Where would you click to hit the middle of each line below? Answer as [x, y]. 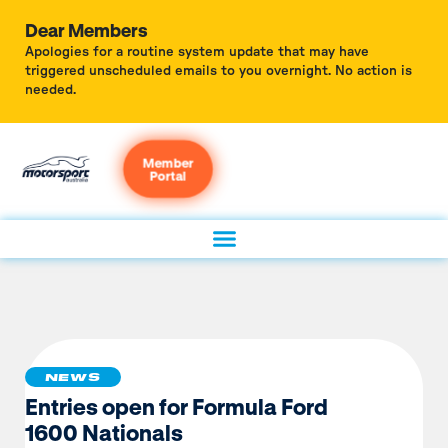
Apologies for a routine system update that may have [197, 53]
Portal [168, 175]
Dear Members [86, 30]
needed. [50, 91]
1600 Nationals [103, 431]
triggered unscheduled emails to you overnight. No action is [218, 72]
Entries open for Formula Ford [176, 405]
